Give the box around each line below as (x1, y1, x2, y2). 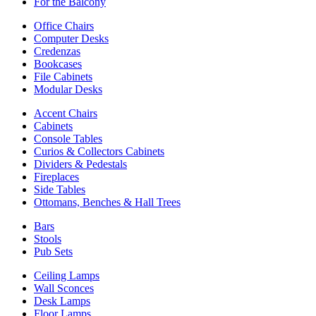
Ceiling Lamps (34, 269, 99, 281)
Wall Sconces (34, 281, 94, 294)
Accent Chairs (34, 107, 97, 119)
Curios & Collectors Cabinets (34, 145, 164, 157)
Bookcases (34, 57, 82, 70)
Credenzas (34, 44, 80, 57)
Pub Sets (34, 245, 73, 257)
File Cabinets (34, 70, 92, 83)
